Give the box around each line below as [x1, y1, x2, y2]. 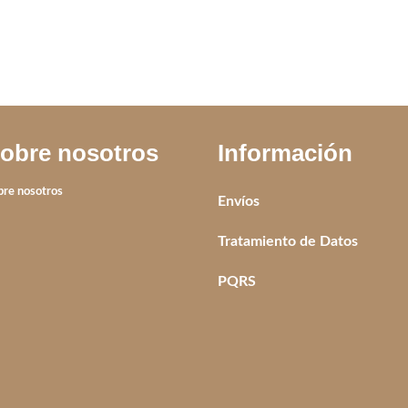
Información [217, 138, 352, 167]
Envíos [217, 193, 260, 209]
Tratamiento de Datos [217, 233, 358, 249]
